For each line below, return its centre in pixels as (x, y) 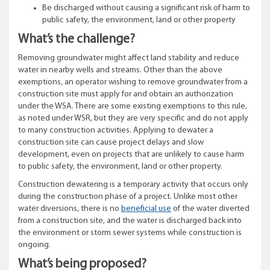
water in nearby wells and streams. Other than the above (120, 70)
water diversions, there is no (70, 209)
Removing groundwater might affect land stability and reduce (129, 58)
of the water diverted (210, 209)
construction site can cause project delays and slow (111, 143)
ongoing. (36, 245)
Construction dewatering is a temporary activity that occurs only (133, 185)
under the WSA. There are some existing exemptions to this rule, (133, 106)
